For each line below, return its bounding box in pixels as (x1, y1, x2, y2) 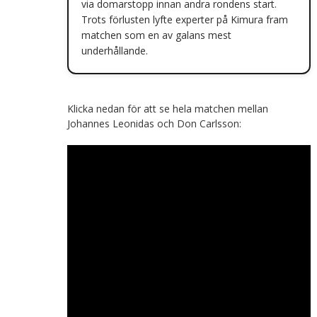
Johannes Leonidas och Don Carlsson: (67, 116, 241, 130)
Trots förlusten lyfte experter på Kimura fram (81, 12, 288, 26)
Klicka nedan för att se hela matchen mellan (67, 101, 268, 115)
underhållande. (81, 43, 148, 57)
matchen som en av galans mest (81, 28, 231, 42)
